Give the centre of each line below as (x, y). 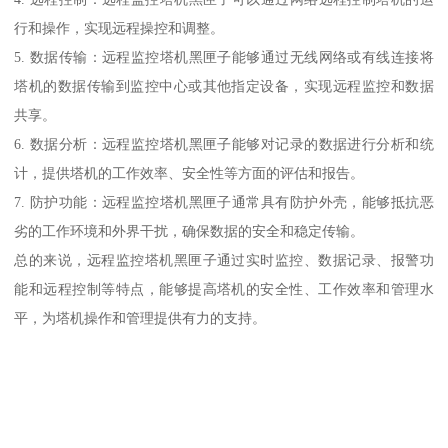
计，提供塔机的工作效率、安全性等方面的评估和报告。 (189, 173)
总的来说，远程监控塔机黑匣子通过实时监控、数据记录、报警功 (224, 260)
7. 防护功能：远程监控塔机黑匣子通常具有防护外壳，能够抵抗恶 (224, 202)
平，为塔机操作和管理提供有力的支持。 (140, 318)
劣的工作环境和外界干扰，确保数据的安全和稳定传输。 (189, 231)
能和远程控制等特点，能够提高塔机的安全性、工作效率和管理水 (224, 289)
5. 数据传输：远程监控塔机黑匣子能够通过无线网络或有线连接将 (224, 57)
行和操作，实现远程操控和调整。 (119, 28)
